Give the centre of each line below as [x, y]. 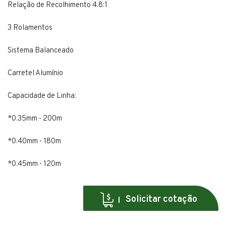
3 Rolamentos [30, 28]
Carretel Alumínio [35, 74]
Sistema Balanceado [41, 51]
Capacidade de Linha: [42, 96]
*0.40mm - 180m [34, 142]
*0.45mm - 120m [34, 164]
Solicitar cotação [161, 199]
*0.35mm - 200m [35, 119]
